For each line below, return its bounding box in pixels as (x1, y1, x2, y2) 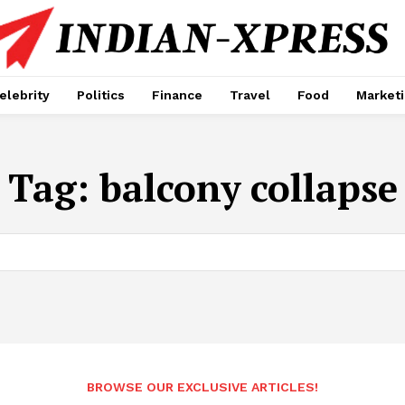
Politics (77, 87, 125, 102)
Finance (152, 87, 202, 102)
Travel (230, 87, 270, 102)
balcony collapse (99, 161, 398, 212)
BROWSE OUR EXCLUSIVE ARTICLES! (87, 379, 318, 394)
